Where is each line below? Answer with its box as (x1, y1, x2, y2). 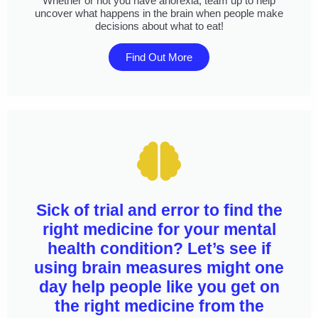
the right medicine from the (54, 296, 264, 315)
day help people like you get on (38, 277, 280, 296)
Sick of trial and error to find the (35, 200, 283, 219)
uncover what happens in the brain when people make (35, 7, 283, 20)
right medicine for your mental (42, 219, 276, 238)
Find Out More (126, 51, 192, 64)
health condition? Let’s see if (47, 238, 271, 258)
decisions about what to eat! (94, 20, 224, 33)
